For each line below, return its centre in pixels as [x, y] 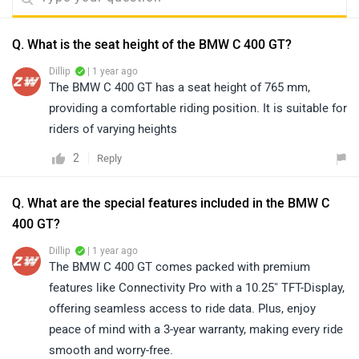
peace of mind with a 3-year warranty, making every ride [196, 329]
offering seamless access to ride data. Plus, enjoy [182, 308]
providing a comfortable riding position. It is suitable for [198, 108]
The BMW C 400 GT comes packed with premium [179, 266]
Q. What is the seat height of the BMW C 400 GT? [152, 44]
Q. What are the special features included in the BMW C [171, 203]
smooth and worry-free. [111, 350]
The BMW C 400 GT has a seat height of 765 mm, [179, 87]
